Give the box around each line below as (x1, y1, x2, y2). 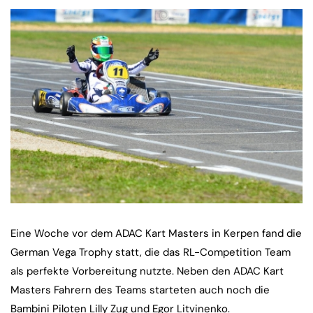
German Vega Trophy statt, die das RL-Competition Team (10, 245, 291, 260)
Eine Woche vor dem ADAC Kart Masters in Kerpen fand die (10, 226, 302, 241)
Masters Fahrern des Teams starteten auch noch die (10, 283, 270, 298)
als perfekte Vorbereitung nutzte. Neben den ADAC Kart (10, 264, 284, 279)
